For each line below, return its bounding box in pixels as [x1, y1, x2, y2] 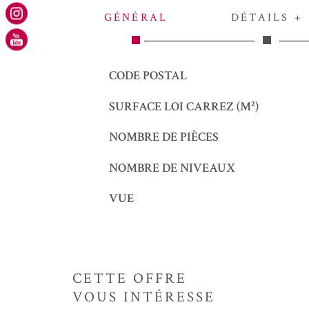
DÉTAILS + [231, 10, 303, 26]
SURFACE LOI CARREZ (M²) [108, 98, 259, 114]
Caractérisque [86, 68, 146, 83]
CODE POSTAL [108, 68, 187, 84]
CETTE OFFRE [72, 268, 187, 288]
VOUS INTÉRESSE [72, 287, 215, 306]
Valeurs [151, 68, 183, 83]
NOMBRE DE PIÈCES [108, 129, 219, 146]
